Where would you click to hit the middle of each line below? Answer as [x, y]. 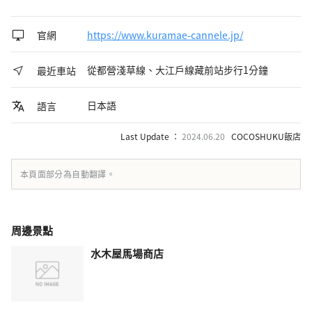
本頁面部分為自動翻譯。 [68, 173]
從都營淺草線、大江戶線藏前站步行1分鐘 [178, 69]
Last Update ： [150, 136]
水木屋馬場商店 [127, 253]
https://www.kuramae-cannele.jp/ [165, 35]
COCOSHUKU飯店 [266, 136]
